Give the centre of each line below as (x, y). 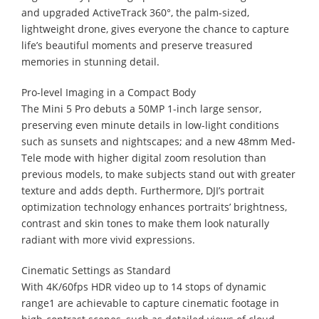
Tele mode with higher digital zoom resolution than (144, 157)
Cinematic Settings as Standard (96, 270)
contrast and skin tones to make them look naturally (145, 223)
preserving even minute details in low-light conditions (150, 125)
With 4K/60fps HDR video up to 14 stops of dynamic (144, 286)
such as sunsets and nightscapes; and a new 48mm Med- (158, 141)
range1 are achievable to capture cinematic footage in (150, 303)
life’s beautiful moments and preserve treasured (137, 45)
